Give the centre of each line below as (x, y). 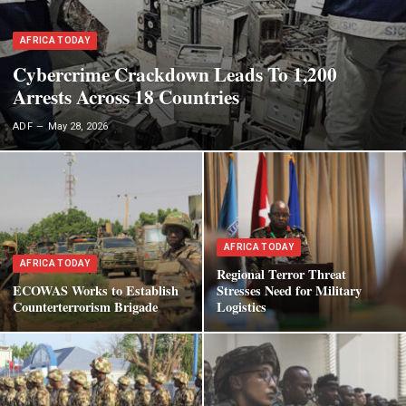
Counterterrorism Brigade (85, 306)
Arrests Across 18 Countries (126, 97)
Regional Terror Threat (281, 274)
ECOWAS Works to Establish (96, 290)
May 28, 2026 (78, 126)
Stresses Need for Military (289, 290)
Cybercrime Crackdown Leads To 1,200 (175, 74)
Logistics (242, 306)
